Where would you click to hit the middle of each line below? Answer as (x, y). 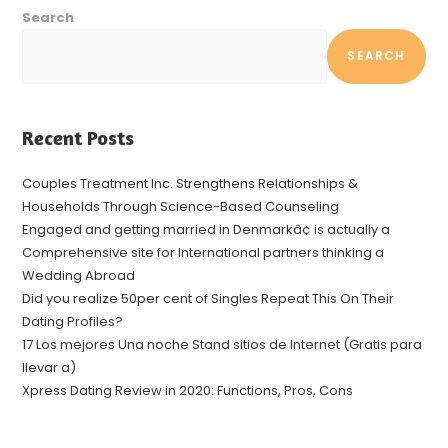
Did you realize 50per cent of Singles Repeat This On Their (208, 298)
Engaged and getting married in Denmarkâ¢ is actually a (206, 229)
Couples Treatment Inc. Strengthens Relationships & (190, 183)
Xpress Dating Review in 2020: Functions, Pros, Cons (188, 390)
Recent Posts (78, 137)
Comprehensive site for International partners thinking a (203, 252)
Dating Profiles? (73, 321)
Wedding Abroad (79, 275)
